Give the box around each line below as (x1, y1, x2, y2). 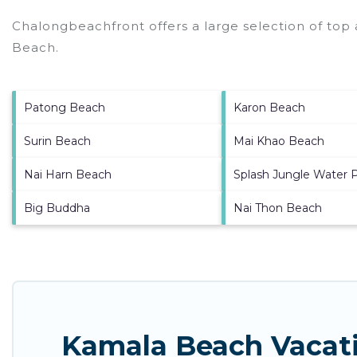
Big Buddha (24, 201, 90, 216)
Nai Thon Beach (233, 201, 322, 216)
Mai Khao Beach (233, 134, 324, 149)
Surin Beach (24, 134, 91, 149)
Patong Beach (24, 100, 105, 116)
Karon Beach (233, 100, 305, 116)
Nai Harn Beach (24, 167, 112, 182)
